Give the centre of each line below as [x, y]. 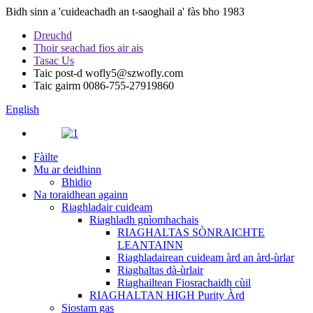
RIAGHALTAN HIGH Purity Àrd [167, 295]
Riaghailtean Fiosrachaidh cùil [184, 283]
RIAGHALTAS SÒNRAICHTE [191, 232]
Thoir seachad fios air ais [88, 48]
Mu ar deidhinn [67, 169]
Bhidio [77, 182]
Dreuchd [53, 35]
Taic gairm [57, 86]
